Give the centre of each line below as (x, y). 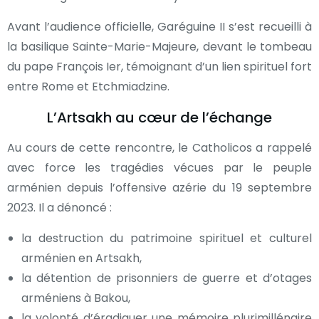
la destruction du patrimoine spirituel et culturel (167, 238)
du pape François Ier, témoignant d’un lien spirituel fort (159, 66)
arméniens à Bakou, (76, 298)
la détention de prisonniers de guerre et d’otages (167, 278)
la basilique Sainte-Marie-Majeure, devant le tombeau (159, 46)
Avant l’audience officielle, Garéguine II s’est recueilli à (159, 26)
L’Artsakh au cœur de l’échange (159, 117)
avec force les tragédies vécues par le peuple (159, 167)
